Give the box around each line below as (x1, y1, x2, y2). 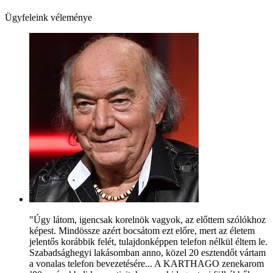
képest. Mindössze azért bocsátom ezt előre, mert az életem (29, 225, 255, 236)
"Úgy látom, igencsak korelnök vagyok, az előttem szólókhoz (29, 214, 266, 225)
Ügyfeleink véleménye (5, 12, 92, 23)
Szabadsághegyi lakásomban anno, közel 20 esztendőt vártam (29, 247, 266, 258)
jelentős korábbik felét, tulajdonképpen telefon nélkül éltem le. (29, 236, 268, 247)
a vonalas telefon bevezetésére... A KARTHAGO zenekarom (29, 258, 264, 269)
